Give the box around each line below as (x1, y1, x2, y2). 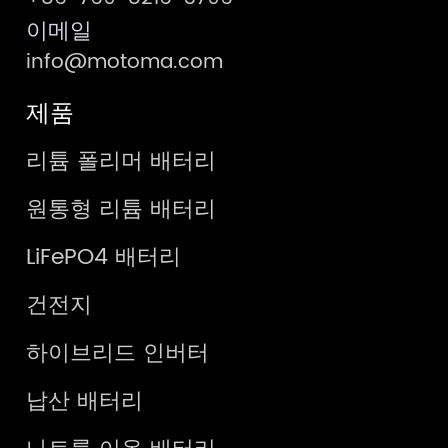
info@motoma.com (26, 45, 224, 79)
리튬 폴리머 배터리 (26, 142, 217, 180)
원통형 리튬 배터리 (26, 190, 217, 228)
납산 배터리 (26, 382, 144, 420)
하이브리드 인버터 (26, 334, 210, 372)
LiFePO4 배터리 (26, 238, 182, 276)
